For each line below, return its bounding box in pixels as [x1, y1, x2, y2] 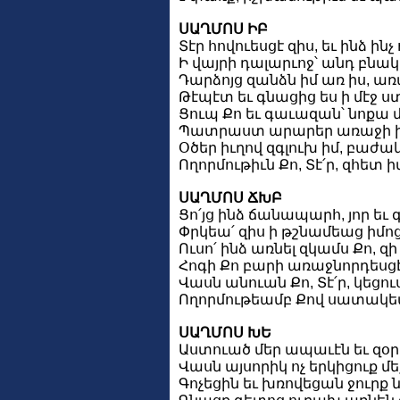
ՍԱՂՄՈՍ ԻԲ [179, 21, 268, 37]
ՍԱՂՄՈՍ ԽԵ [179, 324, 271, 340]
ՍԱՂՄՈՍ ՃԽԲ [179, 189, 282, 205]
